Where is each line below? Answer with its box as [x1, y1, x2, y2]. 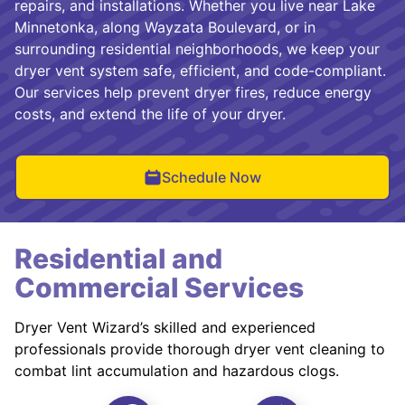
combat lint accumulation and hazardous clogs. [14, 361, 339, 380]
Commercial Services [14, 270, 304, 304]
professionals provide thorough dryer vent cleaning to [14, 339, 385, 358]
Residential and [14, 241, 222, 275]
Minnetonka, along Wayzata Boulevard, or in [14, 17, 316, 36]
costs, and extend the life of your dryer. [14, 104, 286, 123]
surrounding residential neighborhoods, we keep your [14, 39, 380, 58]
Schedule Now [162, 167, 261, 186]
